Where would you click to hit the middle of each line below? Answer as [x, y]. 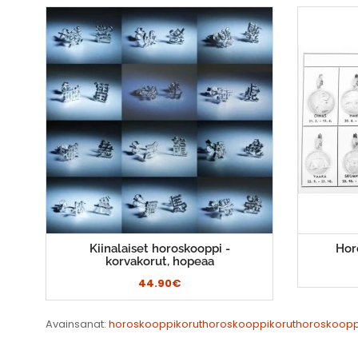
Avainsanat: [77, 324]
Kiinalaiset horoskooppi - [159, 249]
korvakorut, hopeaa [159, 262]
